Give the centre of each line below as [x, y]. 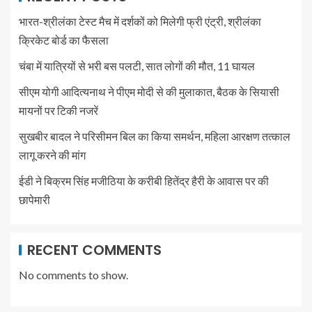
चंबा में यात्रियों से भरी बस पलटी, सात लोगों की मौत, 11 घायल [137, 65]
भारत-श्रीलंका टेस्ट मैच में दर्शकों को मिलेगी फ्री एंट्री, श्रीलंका [140, 21]
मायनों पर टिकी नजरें [58, 110]
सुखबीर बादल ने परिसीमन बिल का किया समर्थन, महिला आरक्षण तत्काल [155, 136]
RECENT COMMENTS [94, 250]
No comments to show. [73, 274]
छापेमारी [34, 199]
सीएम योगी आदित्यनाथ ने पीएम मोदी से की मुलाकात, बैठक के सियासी [149, 91]
